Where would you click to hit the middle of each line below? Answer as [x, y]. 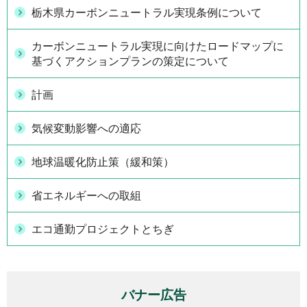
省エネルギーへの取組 [86, 195]
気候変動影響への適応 [86, 128]
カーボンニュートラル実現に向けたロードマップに [158, 46]
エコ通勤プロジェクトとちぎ [103, 229]
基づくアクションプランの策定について [130, 61]
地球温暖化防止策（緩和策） [103, 162]
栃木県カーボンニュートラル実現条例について [147, 12]
